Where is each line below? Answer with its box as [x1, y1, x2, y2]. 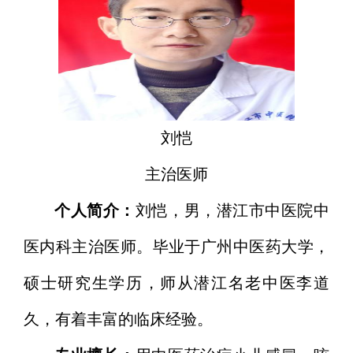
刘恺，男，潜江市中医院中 [135, 203, 329, 220]
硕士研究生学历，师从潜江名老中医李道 [24, 275, 329, 292]
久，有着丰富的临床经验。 [24, 311, 213, 329]
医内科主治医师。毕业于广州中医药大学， [24, 239, 329, 256]
